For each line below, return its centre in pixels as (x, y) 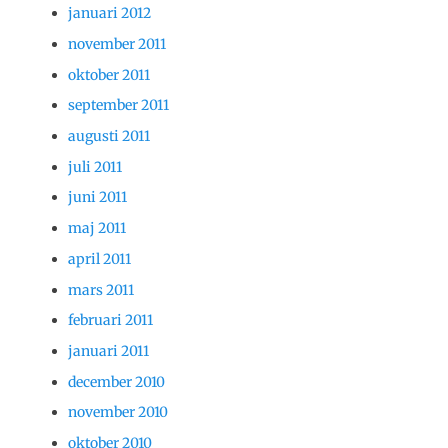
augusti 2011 (109, 136)
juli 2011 (95, 166)
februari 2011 (110, 320)
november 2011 (117, 44)
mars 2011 (101, 289)
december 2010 (116, 381)
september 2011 (118, 105)
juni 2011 (97, 197)
